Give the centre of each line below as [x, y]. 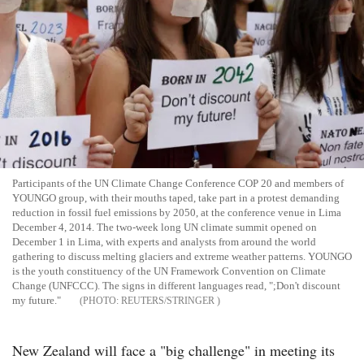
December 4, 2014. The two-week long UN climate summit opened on [165, 227]
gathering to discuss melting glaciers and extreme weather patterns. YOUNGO [182, 256]
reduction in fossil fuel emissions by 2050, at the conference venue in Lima [177, 212]
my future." [37, 300]
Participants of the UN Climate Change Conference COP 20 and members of [178, 183]
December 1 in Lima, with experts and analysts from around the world [164, 241]
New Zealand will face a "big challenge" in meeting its [173, 350]
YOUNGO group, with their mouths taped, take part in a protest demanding [176, 197]
